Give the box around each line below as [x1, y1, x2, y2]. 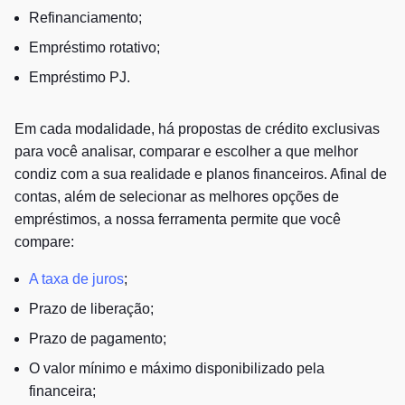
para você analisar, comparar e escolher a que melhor [14, 143, 358, 159]
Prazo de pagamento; [29, 330, 166, 346]
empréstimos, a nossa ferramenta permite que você [14, 211, 341, 227]
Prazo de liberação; [29, 300, 154, 316]
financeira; [29, 382, 96, 399]
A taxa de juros [29, 270, 124, 287]
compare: [14, 233, 74, 250]
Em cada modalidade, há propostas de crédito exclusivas [14, 120, 380, 137]
